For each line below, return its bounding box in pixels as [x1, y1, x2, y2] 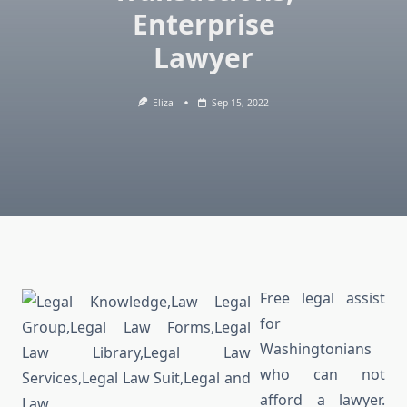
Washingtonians [260, 339, 372, 360]
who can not [260, 364, 385, 385]
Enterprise [132, 5, 275, 43]
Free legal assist [260, 288, 385, 309]
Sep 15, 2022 [212, 96, 270, 109]
